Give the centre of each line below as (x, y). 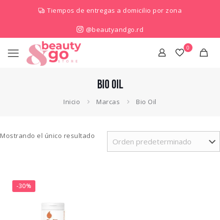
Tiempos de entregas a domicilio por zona (115, 10)
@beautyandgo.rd (114, 29)
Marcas (108, 102)
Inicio (72, 102)
